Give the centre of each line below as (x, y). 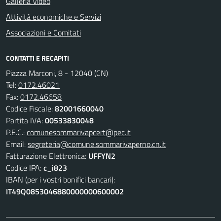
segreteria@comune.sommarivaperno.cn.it (97, 144)
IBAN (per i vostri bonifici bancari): (60, 180)
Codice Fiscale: (30, 109)
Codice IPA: (25, 168)
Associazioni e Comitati (43, 33)
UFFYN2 (102, 156)
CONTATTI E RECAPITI (37, 58)
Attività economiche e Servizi (54, 17)
